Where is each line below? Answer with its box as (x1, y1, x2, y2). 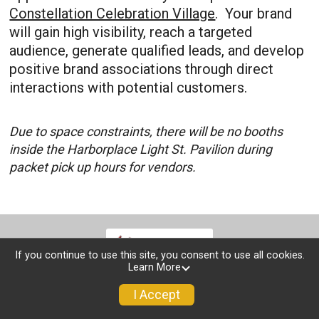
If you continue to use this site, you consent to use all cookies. (14, 249, 305, 262)
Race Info (11, 303, 66, 318)
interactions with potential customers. (9, 79, 248, 97)
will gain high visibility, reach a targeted (9, 23, 253, 41)
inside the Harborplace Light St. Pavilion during (9, 142, 273, 157)
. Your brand (215, 5, 293, 23)
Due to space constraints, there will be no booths (9, 124, 283, 140)
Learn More (127, 261, 181, 274)
